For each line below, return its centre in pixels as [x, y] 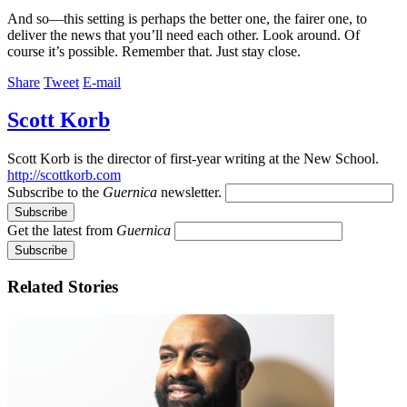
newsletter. [189, 193]
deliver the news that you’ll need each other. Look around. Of [184, 35]
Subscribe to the [55, 193]
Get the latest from [62, 231]
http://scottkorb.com [64, 175]
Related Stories [63, 287]
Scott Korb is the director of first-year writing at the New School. [193, 159]
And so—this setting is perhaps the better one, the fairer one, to [187, 18]
